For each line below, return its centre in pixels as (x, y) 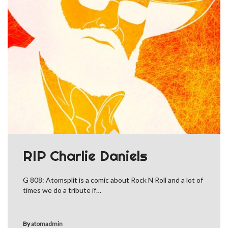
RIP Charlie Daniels (85, 155)
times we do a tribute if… (62, 190)
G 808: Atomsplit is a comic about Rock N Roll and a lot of (113, 180)
